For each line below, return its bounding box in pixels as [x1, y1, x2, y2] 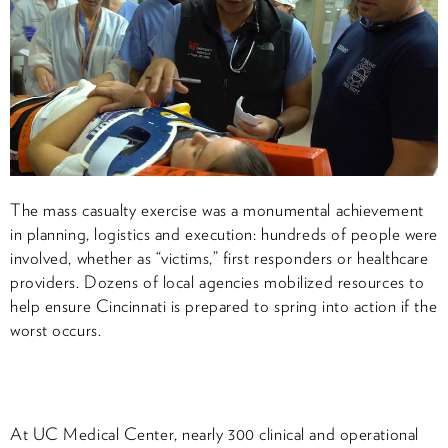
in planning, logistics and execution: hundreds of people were [10, 223, 438, 244]
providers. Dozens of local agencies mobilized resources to [10, 271, 425, 292]
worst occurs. [10, 319, 102, 340]
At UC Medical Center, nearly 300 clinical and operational [10, 423, 419, 444]
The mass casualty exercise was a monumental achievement [10, 199, 424, 220]
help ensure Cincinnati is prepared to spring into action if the [10, 295, 438, 316]
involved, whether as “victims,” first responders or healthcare [10, 247, 429, 268]
